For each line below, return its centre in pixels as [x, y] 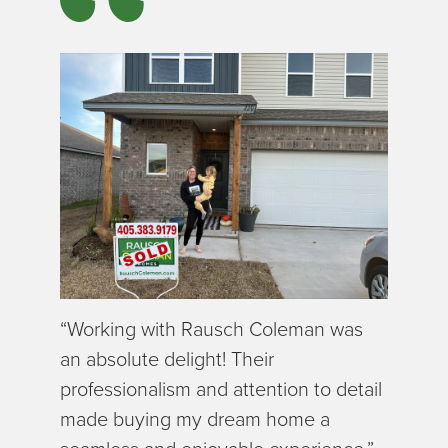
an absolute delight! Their [167, 359]
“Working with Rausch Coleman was [211, 329]
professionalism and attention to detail [221, 389]
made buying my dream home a [195, 419]
